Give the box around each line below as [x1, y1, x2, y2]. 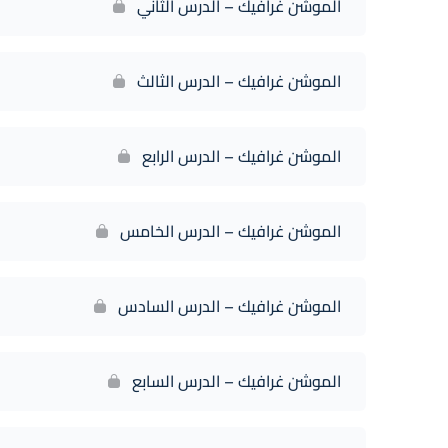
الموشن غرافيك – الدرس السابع [132, 366, 341, 396]
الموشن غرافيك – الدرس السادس [118, 291, 341, 321]
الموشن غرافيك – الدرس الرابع [142, 141, 341, 171]
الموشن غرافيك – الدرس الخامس [120, 216, 341, 246]
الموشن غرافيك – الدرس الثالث [137, 66, 341, 96]
